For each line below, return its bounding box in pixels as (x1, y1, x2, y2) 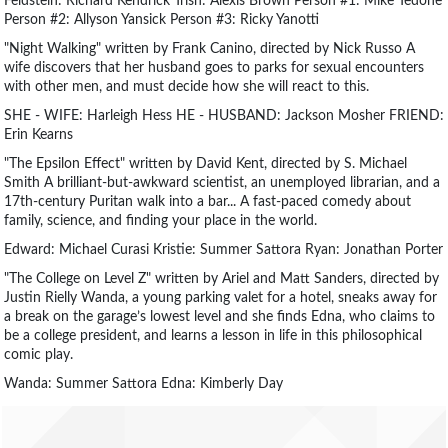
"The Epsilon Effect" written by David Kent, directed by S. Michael (4, 157, 407, 171)
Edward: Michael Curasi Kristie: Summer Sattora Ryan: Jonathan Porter (4, 243, 443, 257)
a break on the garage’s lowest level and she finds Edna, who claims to (4, 310, 435, 324)
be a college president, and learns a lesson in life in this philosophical (4, 329, 422, 343)
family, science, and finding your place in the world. (4, 214, 317, 228)
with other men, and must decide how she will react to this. (4, 80, 369, 94)
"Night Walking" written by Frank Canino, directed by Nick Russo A (4, 42, 415, 56)
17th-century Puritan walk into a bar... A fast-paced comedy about (4, 195, 411, 209)
